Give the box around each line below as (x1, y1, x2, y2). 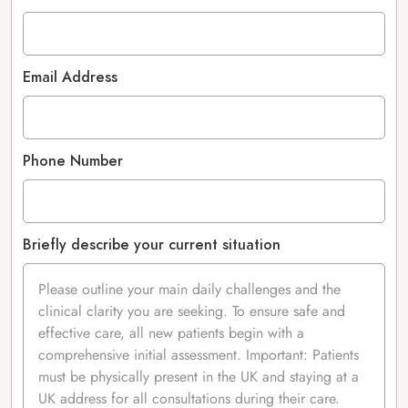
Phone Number (23, 151, 123, 171)
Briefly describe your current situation (23, 235, 280, 255)
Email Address (23, 67, 117, 87)
